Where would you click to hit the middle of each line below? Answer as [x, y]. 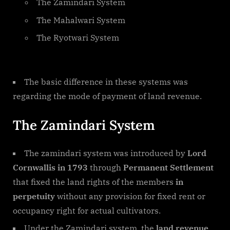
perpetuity [34, 196]
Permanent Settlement [168, 168]
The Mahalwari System [81, 20]
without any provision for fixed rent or [130, 196]
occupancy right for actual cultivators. [87, 211]
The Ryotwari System [78, 37]
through [106, 168]
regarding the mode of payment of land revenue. [107, 96]
